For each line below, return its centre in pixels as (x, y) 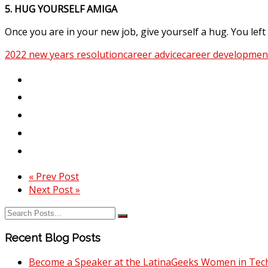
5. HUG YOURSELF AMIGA (62, 9)
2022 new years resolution (64, 55)
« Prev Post (54, 177)
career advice (153, 55)
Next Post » (54, 190)
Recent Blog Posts (53, 238)
